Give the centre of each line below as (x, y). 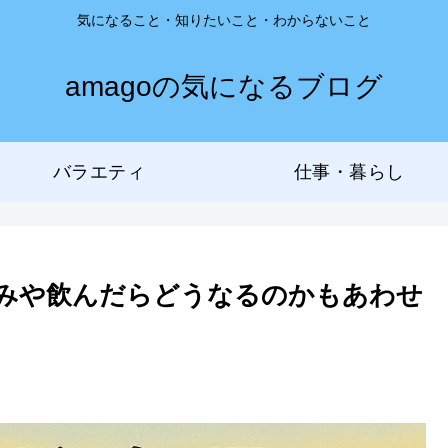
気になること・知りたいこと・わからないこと (224, 20)
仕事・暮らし (349, 171)
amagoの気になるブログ (224, 86)
